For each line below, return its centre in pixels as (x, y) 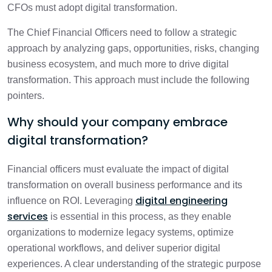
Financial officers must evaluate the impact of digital (118, 169)
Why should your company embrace (117, 122)
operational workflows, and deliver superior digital (114, 248)
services (28, 216)
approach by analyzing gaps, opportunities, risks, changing (133, 48)
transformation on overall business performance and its (125, 185)
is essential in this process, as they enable (140, 216)
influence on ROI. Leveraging (71, 201)
